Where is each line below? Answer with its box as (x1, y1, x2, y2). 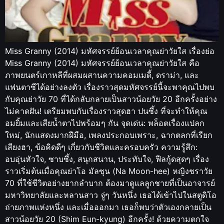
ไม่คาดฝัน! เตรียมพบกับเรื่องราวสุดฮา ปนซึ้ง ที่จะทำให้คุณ (5, 106, 207, 116)
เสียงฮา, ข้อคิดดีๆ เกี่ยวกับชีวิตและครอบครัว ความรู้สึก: (5, 142, 197, 152)
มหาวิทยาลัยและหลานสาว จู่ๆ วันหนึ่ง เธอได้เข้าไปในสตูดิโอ (5, 190, 216, 200)
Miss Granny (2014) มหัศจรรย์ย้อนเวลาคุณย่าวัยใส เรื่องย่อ (5, 46, 214, 56)
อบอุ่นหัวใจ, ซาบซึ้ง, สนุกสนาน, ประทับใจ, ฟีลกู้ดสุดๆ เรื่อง (5, 154, 209, 164)
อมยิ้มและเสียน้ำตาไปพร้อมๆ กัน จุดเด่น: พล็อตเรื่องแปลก (5, 118, 204, 128)
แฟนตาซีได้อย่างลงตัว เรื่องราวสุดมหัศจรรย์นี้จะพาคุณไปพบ (5, 82, 214, 92)
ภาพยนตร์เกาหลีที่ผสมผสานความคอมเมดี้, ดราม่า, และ (5, 70, 199, 80)
